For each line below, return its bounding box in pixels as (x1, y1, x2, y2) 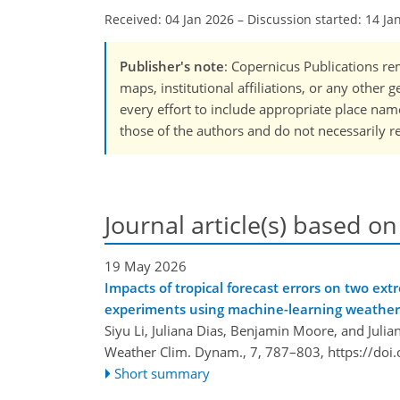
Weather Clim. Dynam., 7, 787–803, (104, 342, 328, 361)
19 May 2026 (104, 256, 187, 275)
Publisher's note (120, 57, 224, 76)
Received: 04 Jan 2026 (104, 11, 234, 29)
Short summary (114, 363, 211, 382)
